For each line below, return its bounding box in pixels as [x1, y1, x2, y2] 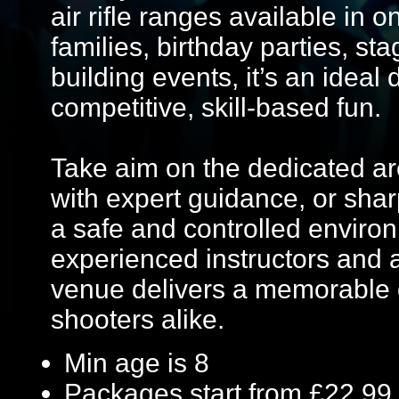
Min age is [64, 348, 194, 378]
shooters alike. [51, 305, 224, 334]
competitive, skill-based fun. [51, 93, 381, 122]
